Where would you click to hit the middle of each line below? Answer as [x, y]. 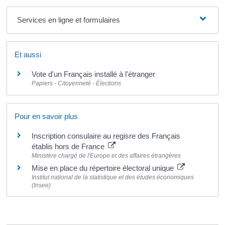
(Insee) [41, 185]
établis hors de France [69, 146]
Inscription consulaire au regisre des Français [106, 136]
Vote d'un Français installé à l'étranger [94, 74]
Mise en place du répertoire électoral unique [104, 168]
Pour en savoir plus [46, 116]
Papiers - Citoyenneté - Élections [77, 84]
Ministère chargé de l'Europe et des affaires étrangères [106, 155]
